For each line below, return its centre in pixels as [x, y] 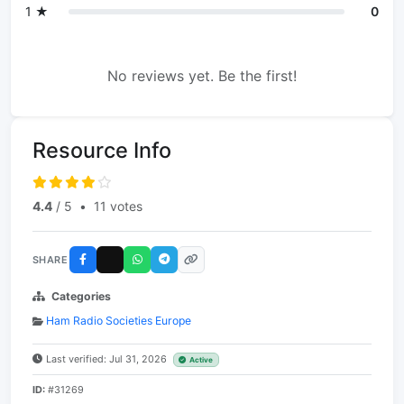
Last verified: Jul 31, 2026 [108, 359]
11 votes [118, 207]
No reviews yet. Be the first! [202, 76]
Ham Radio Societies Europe [119, 321]
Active [202, 360]
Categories [81, 297]
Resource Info [102, 151]
